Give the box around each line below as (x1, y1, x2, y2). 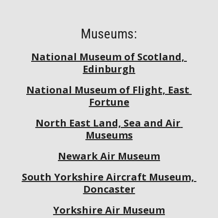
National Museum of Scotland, (31, 50, 184, 63)
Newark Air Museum (58, 149, 160, 163)
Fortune (89, 95, 129, 109)
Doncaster (83, 182, 135, 196)
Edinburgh (83, 62, 135, 75)
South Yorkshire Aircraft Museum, (21, 170, 194, 183)
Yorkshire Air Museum (53, 203, 165, 217)
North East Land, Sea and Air (35, 116, 181, 129)
